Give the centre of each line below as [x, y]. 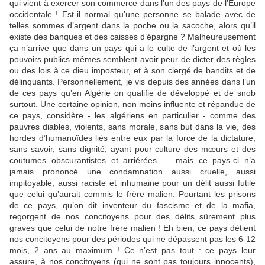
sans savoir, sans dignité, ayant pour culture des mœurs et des [132, 149]
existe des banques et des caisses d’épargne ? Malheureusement [132, 37]
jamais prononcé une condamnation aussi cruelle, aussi [132, 172]
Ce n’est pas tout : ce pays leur [190, 250]
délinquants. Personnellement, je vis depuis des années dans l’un [132, 82]
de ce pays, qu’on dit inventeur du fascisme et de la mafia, [132, 205]
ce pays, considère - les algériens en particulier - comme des [132, 115]
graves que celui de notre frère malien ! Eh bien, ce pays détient [132, 228]
